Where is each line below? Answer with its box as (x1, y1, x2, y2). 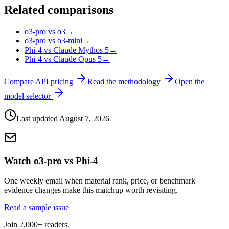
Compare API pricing (4, 77, 75, 86)
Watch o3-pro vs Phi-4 (4, 155, 98, 166)
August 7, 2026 (59, 114, 109, 123)
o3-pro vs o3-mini (25, 36, 82, 45)
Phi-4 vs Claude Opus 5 (25, 55, 102, 64)
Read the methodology (87, 77, 163, 86)
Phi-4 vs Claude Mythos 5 (25, 45, 109, 55)
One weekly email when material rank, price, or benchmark (4, 176, 195, 185)
